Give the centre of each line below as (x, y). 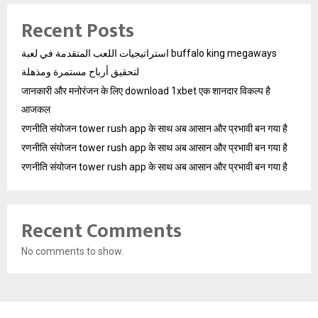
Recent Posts (78, 31)
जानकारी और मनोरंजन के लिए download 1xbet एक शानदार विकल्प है (146, 91)
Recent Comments (102, 231)
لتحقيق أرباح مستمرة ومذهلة (80, 72)
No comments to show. (72, 252)
